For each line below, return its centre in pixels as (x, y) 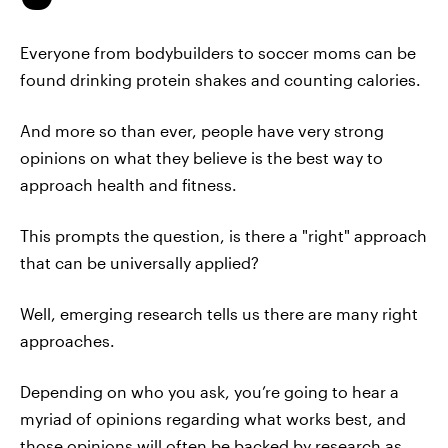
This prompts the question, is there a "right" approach (223, 235)
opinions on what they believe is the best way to (201, 157)
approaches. (67, 340)
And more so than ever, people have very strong (202, 130)
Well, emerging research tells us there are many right (219, 313)
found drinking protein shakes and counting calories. (220, 79)
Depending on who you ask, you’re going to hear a (209, 391)
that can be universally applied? (139, 262)
